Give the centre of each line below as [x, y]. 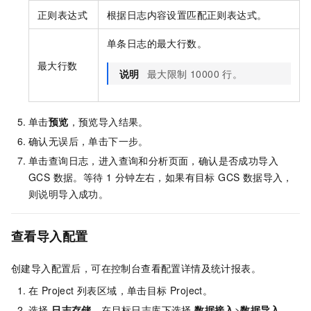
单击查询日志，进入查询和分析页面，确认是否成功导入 [153, 160]
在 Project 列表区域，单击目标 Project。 [121, 290]
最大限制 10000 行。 [195, 73]
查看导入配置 [50, 236]
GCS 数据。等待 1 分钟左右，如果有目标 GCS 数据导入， [161, 177]
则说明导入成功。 [69, 193]
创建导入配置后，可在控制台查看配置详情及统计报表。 [136, 268]
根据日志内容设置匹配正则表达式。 [187, 14]
